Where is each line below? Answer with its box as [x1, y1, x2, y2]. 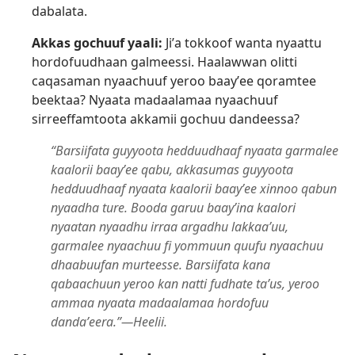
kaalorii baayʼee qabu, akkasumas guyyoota [51, 160, 293, 178]
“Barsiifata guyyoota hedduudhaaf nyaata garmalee [51, 141, 338, 159]
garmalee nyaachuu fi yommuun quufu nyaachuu [51, 236, 323, 254]
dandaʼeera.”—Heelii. [51, 312, 167, 330]
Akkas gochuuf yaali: [32, 33, 162, 52]
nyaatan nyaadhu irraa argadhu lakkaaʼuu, [51, 217, 288, 235]
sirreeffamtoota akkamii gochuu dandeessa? [32, 109, 300, 128]
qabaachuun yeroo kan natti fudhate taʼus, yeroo [51, 274, 319, 292]
